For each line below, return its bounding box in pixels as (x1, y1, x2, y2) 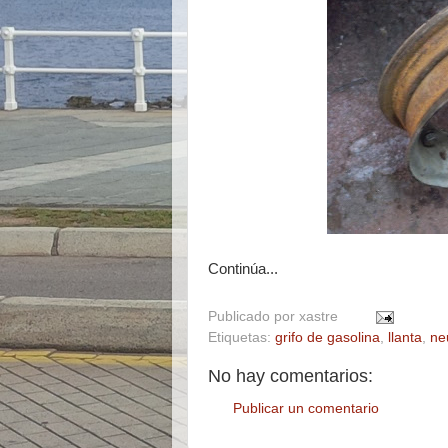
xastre (299, 308, 338, 324)
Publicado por (208, 308, 299, 324)
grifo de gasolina (275, 329, 380, 345)
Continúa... (208, 261, 278, 277)
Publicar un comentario (233, 401, 379, 417)
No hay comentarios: (208, 365, 373, 386)
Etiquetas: (208, 329, 275, 345)
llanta (388, 329, 422, 345)
